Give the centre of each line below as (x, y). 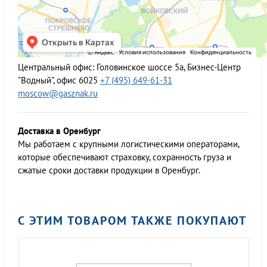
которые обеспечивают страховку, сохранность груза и (125, 157)
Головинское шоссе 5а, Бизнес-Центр (169, 67)
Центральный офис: (56, 67)
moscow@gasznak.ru (58, 93)
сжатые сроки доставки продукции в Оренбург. (109, 170)
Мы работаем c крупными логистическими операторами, (128, 144)
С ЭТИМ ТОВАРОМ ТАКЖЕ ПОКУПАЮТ (132, 221)
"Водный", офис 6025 (58, 80)
